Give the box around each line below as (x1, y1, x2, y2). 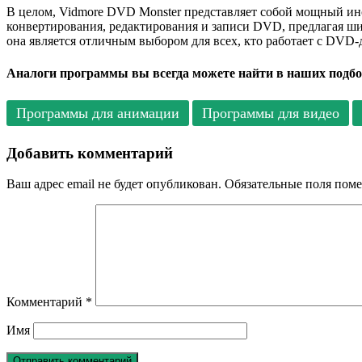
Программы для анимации (16, 105, 179, 121)
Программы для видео (202, 105, 339, 121)
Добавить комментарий (6, 144, 173, 162)
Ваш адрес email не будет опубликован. (6, 177, 221, 192)
